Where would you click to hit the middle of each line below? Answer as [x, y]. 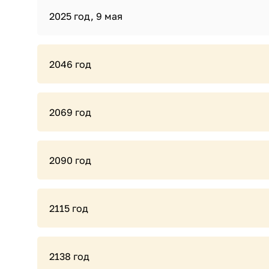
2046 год [70, 64]
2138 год [69, 256]
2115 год [69, 208]
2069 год [70, 112]
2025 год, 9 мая [86, 16]
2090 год [70, 160]
